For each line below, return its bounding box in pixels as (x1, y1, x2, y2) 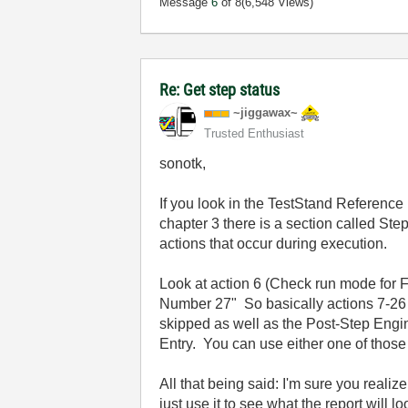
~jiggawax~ (233, 106, 299, 119)
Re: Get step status (159, 80, 280, 99)
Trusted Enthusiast (204, 127, 305, 140)
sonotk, (159, 156, 207, 171)
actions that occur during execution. (159, 236, 388, 251)
